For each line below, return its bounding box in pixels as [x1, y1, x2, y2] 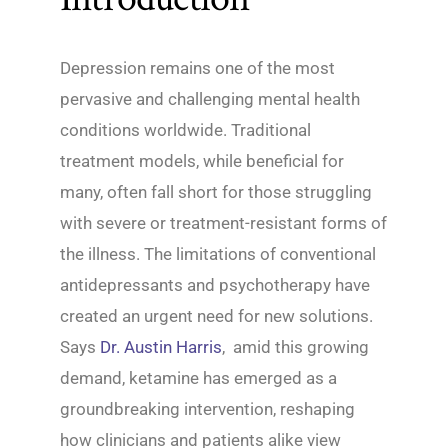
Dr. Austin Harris [100, 337, 222, 358]
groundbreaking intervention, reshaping [60, 399, 355, 420]
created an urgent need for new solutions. [60, 306, 373, 327]
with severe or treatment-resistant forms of [60, 213, 387, 234]
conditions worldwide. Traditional [60, 120, 311, 141]
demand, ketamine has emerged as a [60, 368, 337, 389]
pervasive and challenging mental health [60, 89, 360, 110]
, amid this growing [222, 337, 369, 358]
